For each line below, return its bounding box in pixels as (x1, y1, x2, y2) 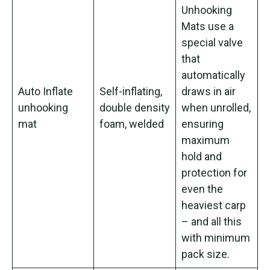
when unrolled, (181, 101, 251, 114)
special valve (181, 36, 243, 49)
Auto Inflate (18, 84, 73, 98)
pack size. (181, 247, 230, 260)
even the (181, 182, 223, 195)
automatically (181, 68, 245, 81)
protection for (181, 166, 247, 179)
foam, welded (99, 117, 164, 130)
